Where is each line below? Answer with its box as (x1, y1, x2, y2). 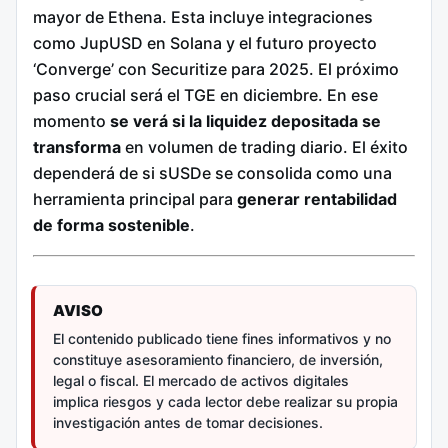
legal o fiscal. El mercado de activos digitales (53, 372, 349, 390)
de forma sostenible (33, 214, 190, 235)
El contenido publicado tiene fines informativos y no (53, 330, 391, 348)
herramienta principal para (33, 188, 237, 209)
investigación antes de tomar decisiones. (53, 414, 323, 432)
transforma (33, 136, 121, 157)
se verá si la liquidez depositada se (110, 110, 381, 131)
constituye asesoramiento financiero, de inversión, (53, 351, 383, 369)
